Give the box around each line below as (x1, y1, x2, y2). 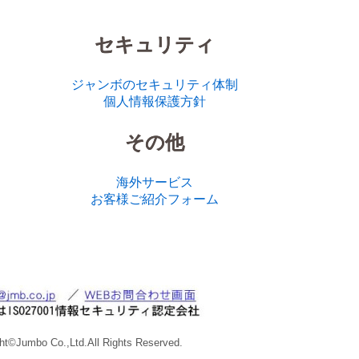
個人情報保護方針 (103, 95, 207, 109)
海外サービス (116, 175, 194, 190)
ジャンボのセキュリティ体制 (71, 78, 239, 92)
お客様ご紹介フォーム (91, 192, 220, 207)
